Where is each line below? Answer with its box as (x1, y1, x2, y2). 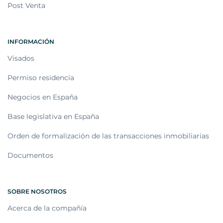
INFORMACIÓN (7, 38, 54, 46)
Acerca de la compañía (7, 204, 87, 213)
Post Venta (7, 1, 45, 10)
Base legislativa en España (7, 112, 99, 121)
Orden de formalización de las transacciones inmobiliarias (7, 131, 209, 141)
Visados (7, 54, 34, 63)
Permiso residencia (7, 73, 74, 83)
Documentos (7, 151, 53, 160)
